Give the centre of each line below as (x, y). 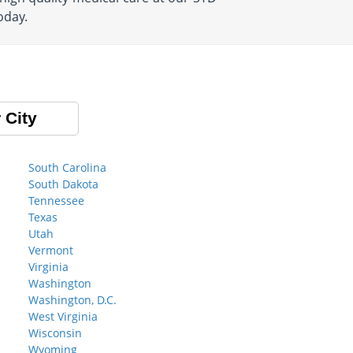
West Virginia (63, 316)
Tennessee (56, 201)
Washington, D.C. (72, 300)
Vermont (51, 250)
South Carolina (67, 167)
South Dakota (63, 184)
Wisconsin (55, 333)
